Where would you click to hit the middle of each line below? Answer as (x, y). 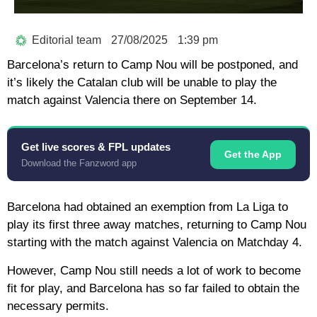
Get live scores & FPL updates (96, 147)
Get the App (253, 155)
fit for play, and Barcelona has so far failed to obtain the (153, 288)
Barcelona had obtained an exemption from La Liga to (148, 207)
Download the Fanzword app (79, 163)
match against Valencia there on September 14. (132, 100)
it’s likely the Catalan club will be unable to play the (142, 83)
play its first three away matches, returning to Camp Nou (157, 225)
